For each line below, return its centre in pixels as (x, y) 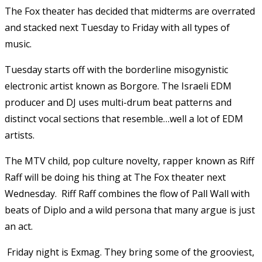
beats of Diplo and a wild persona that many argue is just (130, 210)
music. (18, 44)
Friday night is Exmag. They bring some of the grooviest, (131, 252)
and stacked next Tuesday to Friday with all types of (117, 27)
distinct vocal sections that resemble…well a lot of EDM (124, 118)
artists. (20, 135)
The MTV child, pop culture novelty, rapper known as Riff (130, 161)
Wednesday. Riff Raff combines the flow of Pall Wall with (127, 193)
